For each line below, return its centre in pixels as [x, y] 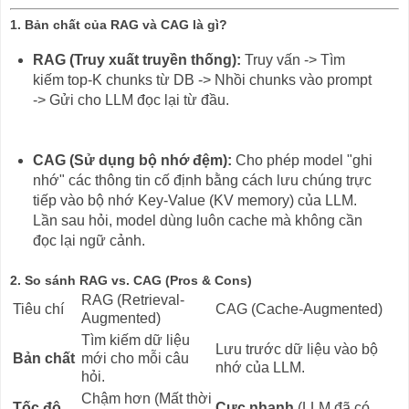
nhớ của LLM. [260, 367]
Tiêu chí [38, 309]
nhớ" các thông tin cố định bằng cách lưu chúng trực [202, 180]
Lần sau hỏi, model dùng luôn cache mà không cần [197, 220]
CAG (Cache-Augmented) [299, 309]
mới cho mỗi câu [135, 358]
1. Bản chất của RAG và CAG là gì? [119, 24]
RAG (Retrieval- [133, 299]
